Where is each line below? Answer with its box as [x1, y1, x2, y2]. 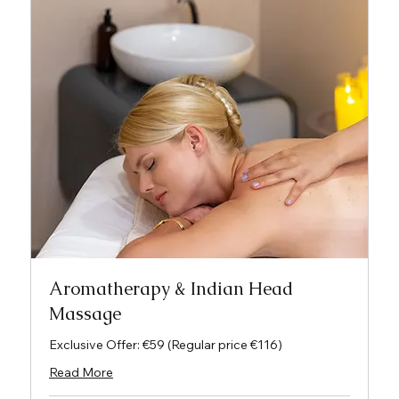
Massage [49, 302, 121, 326]
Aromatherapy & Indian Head [49, 277, 293, 301]
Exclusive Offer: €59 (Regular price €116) [49, 337, 282, 354]
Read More [49, 364, 113, 381]
